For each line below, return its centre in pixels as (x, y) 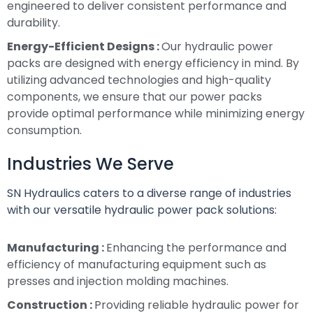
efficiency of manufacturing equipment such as (137, 265)
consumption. (44, 131)
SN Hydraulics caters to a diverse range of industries (149, 194)
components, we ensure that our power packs (134, 97)
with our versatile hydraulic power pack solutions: (142, 210)
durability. (34, 23)
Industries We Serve (90, 164)
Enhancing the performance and (196, 248)
